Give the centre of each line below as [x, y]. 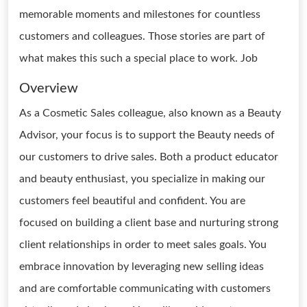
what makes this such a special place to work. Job [138, 58]
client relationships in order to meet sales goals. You [143, 245]
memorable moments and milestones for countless [140, 14]
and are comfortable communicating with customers [145, 288]
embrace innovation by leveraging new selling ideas [142, 267]
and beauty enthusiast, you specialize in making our [142, 179]
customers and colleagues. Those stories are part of [142, 36]
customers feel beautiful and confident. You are [132, 201]
